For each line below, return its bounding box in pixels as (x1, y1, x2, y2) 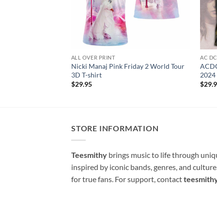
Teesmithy (71, 150, 107, 159)
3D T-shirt (71, 71, 102, 79)
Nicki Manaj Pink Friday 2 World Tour (71, 62, 185, 71)
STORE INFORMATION (71, 124, 159, 133)
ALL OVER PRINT (71, 54, 115, 61)
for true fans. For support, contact (71, 174, 184, 184)
